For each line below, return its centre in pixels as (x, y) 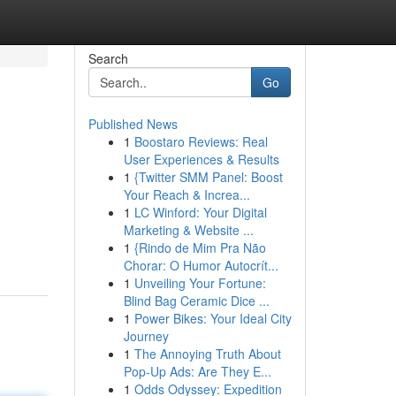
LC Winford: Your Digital (200, 212)
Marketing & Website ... (188, 230)
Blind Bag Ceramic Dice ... (196, 301)
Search (108, 58)
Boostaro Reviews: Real (201, 141)
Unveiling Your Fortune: (200, 283)
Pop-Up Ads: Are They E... (197, 371)
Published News (133, 124)
